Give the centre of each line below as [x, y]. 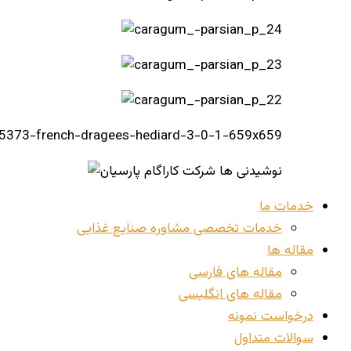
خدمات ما [286, 206]
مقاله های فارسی [235, 272]
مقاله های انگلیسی [230, 294]
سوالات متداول [274, 338]
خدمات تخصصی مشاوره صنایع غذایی [179, 228]
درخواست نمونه [271, 316]
